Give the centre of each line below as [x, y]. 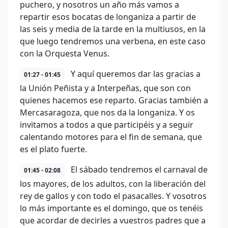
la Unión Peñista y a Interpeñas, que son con [105, 88]
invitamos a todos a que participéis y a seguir [107, 125]
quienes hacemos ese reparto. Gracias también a [114, 100]
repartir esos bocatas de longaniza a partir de [108, 17]
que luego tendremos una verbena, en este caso [113, 41]
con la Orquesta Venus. [65, 53]
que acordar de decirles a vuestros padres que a [113, 220]
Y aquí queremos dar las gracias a [135, 74]
